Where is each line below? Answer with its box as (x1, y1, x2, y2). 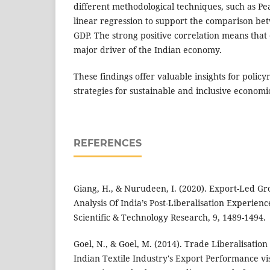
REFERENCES (74, 137, 142, 149)
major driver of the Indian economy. (74, 43, 222, 55)
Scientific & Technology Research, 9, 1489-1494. (74, 212, 266, 224)
